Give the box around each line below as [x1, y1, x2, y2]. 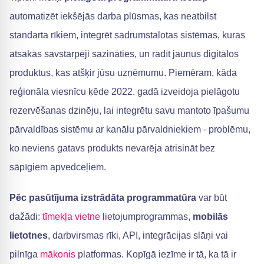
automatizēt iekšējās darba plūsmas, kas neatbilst [9, 11, 216, 21]
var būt [196, 193, 227, 203]
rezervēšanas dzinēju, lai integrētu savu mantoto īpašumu [9, 105, 249, 115]
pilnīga [9, 249, 40, 259]
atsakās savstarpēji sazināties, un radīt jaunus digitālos [9, 49, 239, 59]
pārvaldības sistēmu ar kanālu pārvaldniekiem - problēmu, [9, 124, 250, 134]
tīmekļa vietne [42, 212, 100, 222]
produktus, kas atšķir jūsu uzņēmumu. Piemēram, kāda [9, 68, 237, 78]
